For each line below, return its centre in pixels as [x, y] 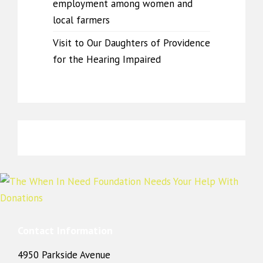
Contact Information [65, 230]
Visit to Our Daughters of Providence [131, 43]
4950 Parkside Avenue [64, 255]
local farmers [81, 20]
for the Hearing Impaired [107, 59]
